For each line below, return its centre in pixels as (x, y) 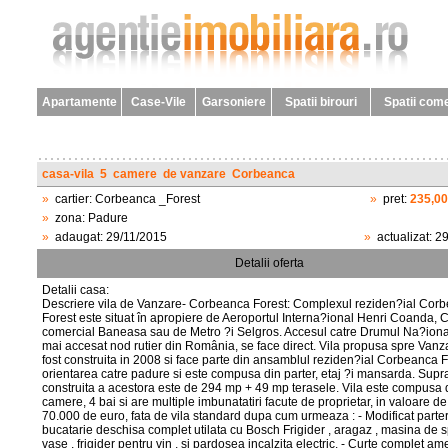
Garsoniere (233, 102)
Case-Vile (158, 102)
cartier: (72, 199)
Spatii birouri (321, 102)
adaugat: (77, 237)
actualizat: (403, 237)
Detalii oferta (269, 263)
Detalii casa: (75, 290)
